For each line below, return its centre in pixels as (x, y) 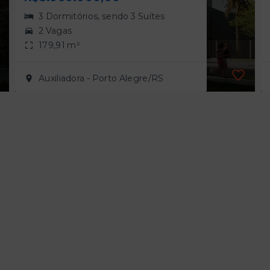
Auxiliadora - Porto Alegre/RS (101, 79)
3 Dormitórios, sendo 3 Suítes (102, 17)
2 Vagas (55, 31)
